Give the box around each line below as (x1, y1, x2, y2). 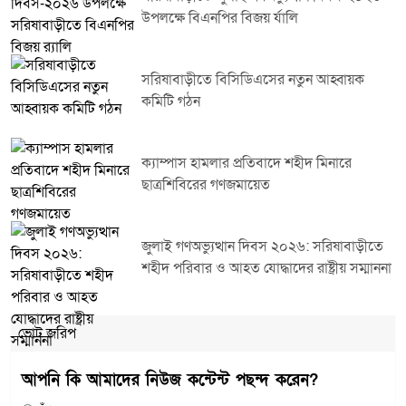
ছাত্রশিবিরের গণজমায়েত (141, 175, 270, 195)
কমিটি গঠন (141, 92, 200, 111)
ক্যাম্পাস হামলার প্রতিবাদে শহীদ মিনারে (141, 153, 352, 173)
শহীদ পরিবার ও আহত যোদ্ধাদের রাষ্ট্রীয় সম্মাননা (141, 258, 391, 278)
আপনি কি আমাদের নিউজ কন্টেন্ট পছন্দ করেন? (22, 370, 318, 391)
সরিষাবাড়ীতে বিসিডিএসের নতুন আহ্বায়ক (141, 70, 364, 90)
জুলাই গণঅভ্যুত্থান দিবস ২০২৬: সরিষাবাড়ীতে (141, 237, 383, 256)
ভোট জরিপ (18, 324, 76, 343)
